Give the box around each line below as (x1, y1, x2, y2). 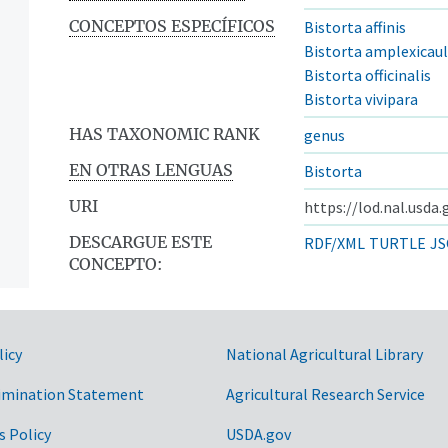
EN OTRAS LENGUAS (69, 159, 233, 180)
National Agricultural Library (226, 343, 423, 364)
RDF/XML (304, 232, 365, 253)
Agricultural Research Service (226, 383, 425, 404)
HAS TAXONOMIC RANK (69, 123, 260, 144)
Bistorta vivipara (304, 88, 418, 109)
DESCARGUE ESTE (69, 231, 212, 252)
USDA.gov (226, 423, 291, 444)
